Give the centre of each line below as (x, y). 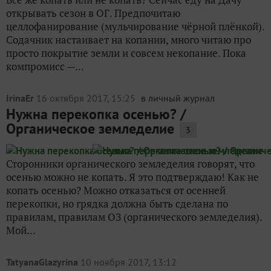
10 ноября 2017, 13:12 (129, 262)
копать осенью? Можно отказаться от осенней (116, 190)
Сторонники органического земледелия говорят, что (130, 164)
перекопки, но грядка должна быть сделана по (117, 204)
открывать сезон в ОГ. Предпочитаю (93, 13)
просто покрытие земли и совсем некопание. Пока (126, 53)
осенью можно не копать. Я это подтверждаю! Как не (132, 177)
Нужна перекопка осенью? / (96, 114)
